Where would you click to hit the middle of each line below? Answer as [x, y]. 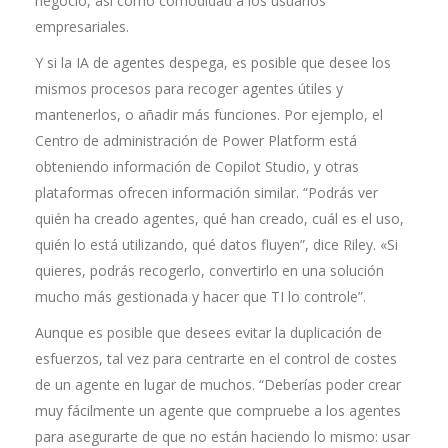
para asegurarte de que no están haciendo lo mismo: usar [222, 436]
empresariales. [82, 26]
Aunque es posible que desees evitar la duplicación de [208, 332]
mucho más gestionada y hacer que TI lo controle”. [200, 296]
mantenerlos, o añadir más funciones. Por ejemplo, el [209, 114]
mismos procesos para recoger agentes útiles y [189, 88]
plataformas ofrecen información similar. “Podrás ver [206, 192]
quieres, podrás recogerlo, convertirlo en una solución [209, 270]
